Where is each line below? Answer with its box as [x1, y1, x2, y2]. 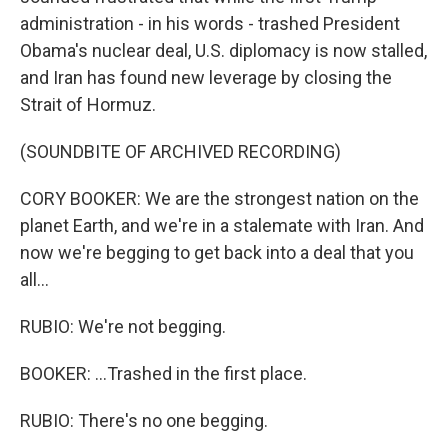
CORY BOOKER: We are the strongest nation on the [20, 188, 419, 210]
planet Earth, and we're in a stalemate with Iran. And [20, 215, 424, 237]
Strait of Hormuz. [20, 94, 156, 116]
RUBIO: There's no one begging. [20, 410, 268, 432]
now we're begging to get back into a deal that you [20, 242, 414, 264]
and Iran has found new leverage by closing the [20, 67, 392, 89]
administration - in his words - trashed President [20, 13, 400, 35]
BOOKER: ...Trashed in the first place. [20, 363, 307, 385]
